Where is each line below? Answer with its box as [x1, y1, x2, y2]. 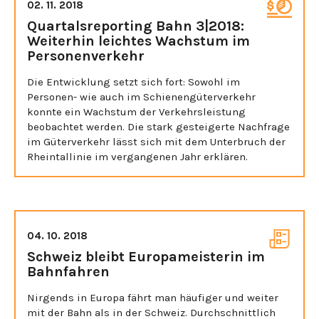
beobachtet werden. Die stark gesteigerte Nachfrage [27, 120, 290, 133]
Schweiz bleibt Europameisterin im [27, 248, 265, 265]
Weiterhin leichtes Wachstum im [27, 32, 250, 49]
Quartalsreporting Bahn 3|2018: [27, 17, 244, 34]
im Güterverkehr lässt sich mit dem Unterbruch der [27, 135, 286, 148]
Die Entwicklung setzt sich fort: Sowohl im [27, 75, 240, 88]
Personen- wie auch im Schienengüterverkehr [27, 90, 256, 103]
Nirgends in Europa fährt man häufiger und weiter [27, 291, 278, 304]
